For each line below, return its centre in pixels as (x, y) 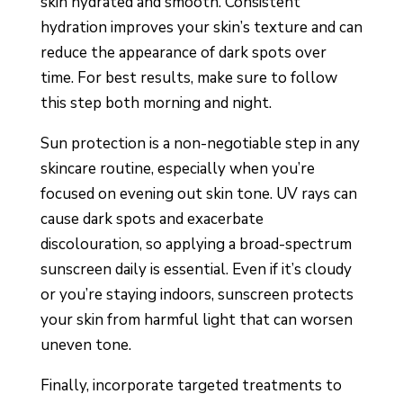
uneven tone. (87, 345)
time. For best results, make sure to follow (188, 78)
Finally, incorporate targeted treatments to (191, 386)
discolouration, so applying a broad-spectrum (196, 245)
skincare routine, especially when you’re (177, 169)
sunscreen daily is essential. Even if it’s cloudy (196, 270)
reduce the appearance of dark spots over (183, 53)
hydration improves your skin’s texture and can (201, 28)
